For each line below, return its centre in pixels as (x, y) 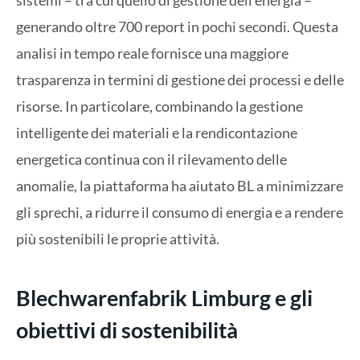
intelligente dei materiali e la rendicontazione (157, 133)
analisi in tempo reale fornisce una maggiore (152, 53)
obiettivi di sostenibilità (127, 329)
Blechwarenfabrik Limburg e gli (164, 297)
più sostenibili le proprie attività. (118, 239)
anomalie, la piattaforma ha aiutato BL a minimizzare (180, 186)
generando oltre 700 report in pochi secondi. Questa (177, 27)
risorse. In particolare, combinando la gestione (160, 106)
